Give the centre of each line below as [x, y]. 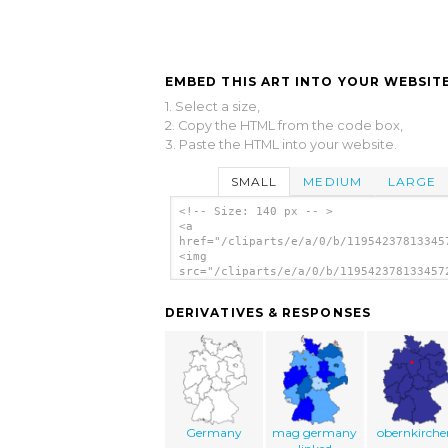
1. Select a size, [212, 106]
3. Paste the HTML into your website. [281, 144]
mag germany [315, 433]
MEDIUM [332, 181]
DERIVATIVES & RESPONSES [268, 313]
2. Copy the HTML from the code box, [284, 125]
